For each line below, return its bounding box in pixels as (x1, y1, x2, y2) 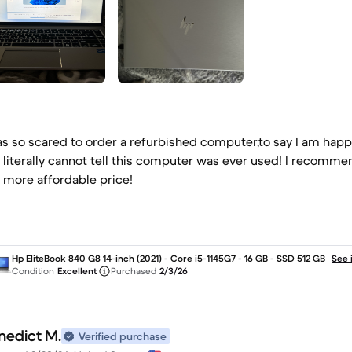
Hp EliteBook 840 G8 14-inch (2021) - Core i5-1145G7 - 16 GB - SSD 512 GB (12, 252, 325, 264)
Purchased (111, 265, 156, 277)
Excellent (57, 265, 97, 277)
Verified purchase (79, 329, 167, 343)
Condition (12, 265, 54, 277)
